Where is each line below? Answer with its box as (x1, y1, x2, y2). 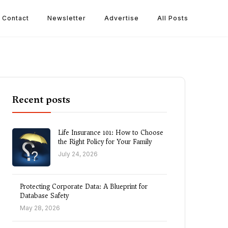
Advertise (104, 14, 139, 22)
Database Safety (20, 191, 69, 200)
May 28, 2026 (20, 204, 60, 212)
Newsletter (47, 14, 86, 22)
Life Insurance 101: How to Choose (58, 128, 163, 137)
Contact (2, 14, 29, 22)
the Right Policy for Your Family (58, 137, 152, 146)
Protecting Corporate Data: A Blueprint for (20, 182, 148, 191)
